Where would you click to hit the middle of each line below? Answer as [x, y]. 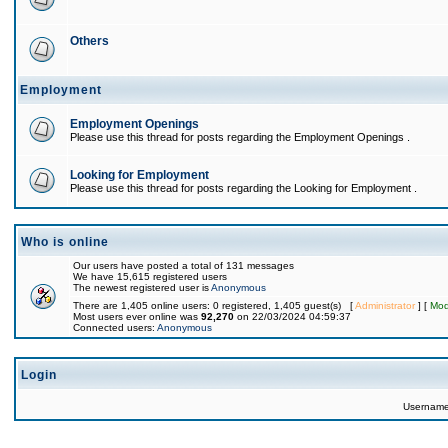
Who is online [65, 242]
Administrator [385, 305]
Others [89, 41]
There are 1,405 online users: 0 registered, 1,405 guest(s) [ [214, 305]
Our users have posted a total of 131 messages [183, 265]
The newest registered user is [142, 287]
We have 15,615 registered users [150, 276]
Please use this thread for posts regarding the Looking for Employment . [243, 188]
